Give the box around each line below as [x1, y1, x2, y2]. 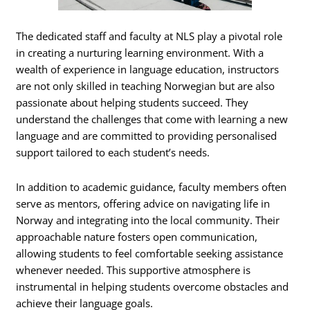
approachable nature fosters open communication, [16, 229, 258, 244]
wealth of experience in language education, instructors [16, 62, 280, 77]
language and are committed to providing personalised [16, 129, 277, 143]
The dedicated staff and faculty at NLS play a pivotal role [16, 29, 283, 44]
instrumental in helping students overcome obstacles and [16, 279, 289, 293]
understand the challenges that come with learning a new [16, 112, 289, 127]
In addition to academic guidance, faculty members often [16, 179, 287, 194]
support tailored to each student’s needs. [16, 145, 210, 160]
